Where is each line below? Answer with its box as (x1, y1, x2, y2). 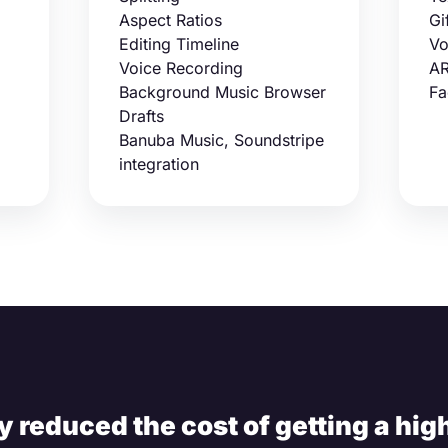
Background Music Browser (119, 82, 326, 102)
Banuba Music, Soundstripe (119, 130, 324, 150)
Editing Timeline (119, 34, 244, 54)
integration (119, 154, 199, 174)
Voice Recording (119, 58, 243, 78)
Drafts (119, 106, 164, 126)
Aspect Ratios (119, 10, 222, 30)
